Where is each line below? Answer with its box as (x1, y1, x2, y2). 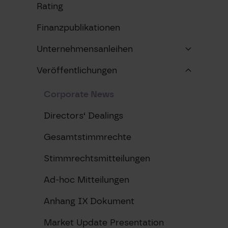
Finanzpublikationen (37, 22, 120, 33)
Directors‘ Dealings (44, 110, 123, 121)
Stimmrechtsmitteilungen (44, 153, 150, 163)
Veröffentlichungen (37, 65, 117, 75)
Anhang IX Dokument (44, 195, 134, 206)
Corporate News (44, 89, 114, 99)
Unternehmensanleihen (37, 43, 133, 54)
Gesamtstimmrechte (44, 131, 131, 142)
